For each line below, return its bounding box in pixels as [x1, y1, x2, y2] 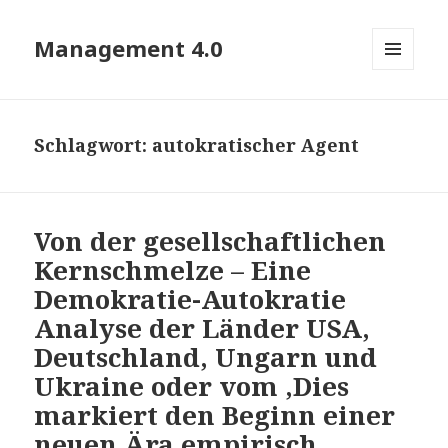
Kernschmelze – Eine [34, 252, 312, 289]
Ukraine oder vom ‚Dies [34, 368, 350, 405]
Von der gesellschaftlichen [34, 223, 387, 260]
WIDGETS [372, 103, 431, 121]
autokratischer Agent [152, 133, 360, 158]
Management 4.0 [34, 33, 224, 64]
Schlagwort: [34, 133, 153, 158]
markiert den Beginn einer [34, 397, 396, 434]
